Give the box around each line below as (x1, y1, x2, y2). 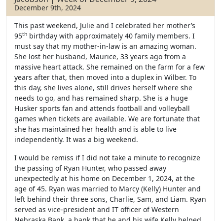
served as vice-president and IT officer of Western (14, 205, 179, 214)
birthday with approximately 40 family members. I (27, 31, 195, 40)
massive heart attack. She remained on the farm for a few (14, 62, 205, 72)
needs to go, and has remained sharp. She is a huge (14, 93, 188, 103)
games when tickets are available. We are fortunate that (14, 114, 200, 123)
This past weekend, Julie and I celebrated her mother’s (14, 21, 195, 30)
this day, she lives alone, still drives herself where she (14, 83, 192, 92)
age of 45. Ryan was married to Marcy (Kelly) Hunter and (14, 184, 201, 193)
